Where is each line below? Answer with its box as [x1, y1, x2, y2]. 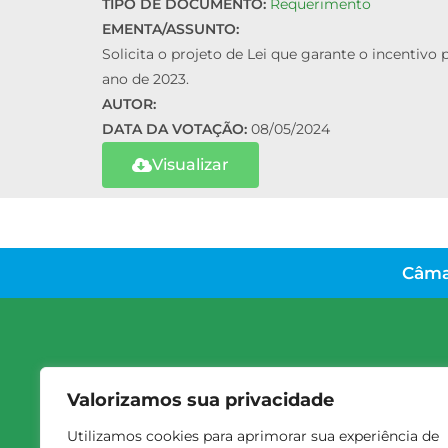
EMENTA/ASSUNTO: [102, 20, 239, 39]
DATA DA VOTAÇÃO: [102, 120, 251, 139]
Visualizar [152, 155, 229, 175]
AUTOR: [102, 95, 156, 114]
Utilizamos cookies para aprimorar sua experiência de [67, 427, 439, 445]
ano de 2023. [102, 70, 189, 89]
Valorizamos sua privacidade [67, 389, 334, 411]
